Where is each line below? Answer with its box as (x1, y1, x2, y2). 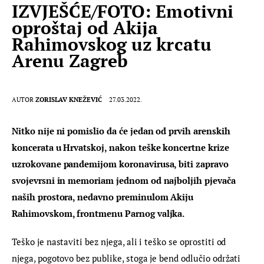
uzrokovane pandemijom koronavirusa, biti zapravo (12, 158, 231, 170)
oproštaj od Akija (12, 15, 159, 39)
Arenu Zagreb (12, 48, 128, 72)
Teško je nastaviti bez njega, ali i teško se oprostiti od (12, 235, 229, 247)
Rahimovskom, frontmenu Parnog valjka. (12, 207, 185, 220)
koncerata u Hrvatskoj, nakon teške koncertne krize (12, 141, 232, 154)
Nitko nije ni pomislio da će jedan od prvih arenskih (12, 125, 233, 137)
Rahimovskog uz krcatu (12, 32, 212, 56)
